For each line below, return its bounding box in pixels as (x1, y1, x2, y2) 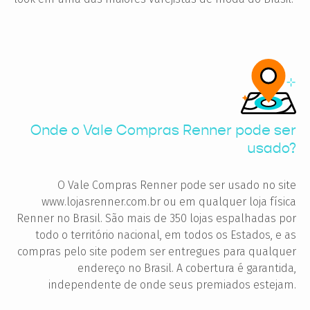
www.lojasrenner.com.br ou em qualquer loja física (42, 194, 296, 208)
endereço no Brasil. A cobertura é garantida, (77, 261, 296, 275)
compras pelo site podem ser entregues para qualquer (17, 244, 296, 258)
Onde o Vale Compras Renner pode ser (30, 120, 296, 139)
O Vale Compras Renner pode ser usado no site (57, 178, 296, 192)
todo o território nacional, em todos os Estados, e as (35, 228, 296, 241)
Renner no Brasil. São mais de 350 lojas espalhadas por (17, 211, 296, 225)
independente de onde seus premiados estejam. (48, 277, 296, 291)
